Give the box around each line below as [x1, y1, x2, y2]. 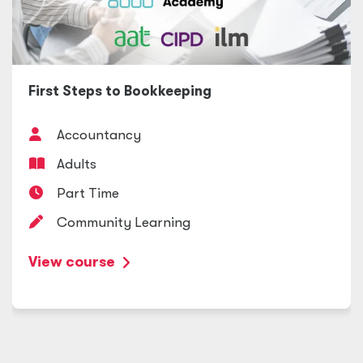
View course [28, 254, 115, 270]
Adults [57, 156, 96, 172]
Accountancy [57, 127, 141, 143]
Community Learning [57, 215, 190, 230]
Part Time [57, 186, 119, 201]
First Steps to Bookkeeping [28, 83, 211, 99]
